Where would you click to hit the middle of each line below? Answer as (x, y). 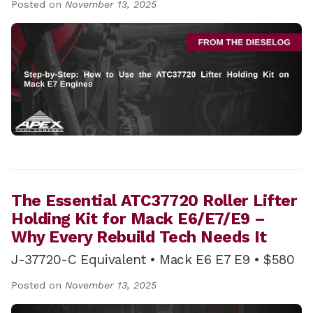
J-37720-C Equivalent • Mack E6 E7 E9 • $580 (153, 260)
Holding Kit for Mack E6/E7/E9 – (138, 219)
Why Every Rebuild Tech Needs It (139, 238)
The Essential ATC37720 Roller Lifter (154, 201)
